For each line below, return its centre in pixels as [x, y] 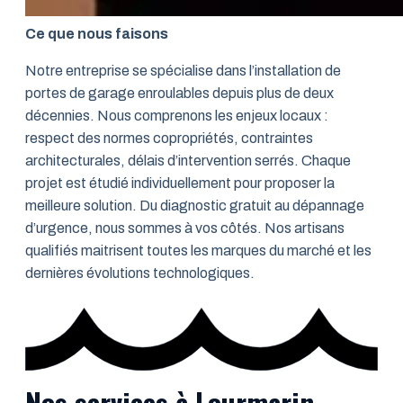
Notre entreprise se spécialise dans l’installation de [183, 71]
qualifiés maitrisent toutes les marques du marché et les [198, 251]
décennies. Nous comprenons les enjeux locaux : [177, 116]
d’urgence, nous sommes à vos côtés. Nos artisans [185, 228]
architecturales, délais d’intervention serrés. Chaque [188, 161]
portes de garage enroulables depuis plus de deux [179, 94]
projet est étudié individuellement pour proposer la [180, 184]
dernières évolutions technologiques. [140, 273]
